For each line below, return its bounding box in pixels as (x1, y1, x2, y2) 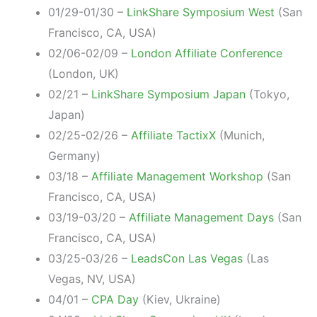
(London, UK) (48, 66, 119, 81)
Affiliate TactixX (131, 127, 216, 142)
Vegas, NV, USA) (48, 271, 136, 286)
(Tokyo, (246, 86, 289, 101)
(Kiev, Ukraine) (139, 292, 221, 306)
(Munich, (216, 127, 265, 142)
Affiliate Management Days (129, 209, 274, 224)
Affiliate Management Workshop (91, 168, 263, 183)
